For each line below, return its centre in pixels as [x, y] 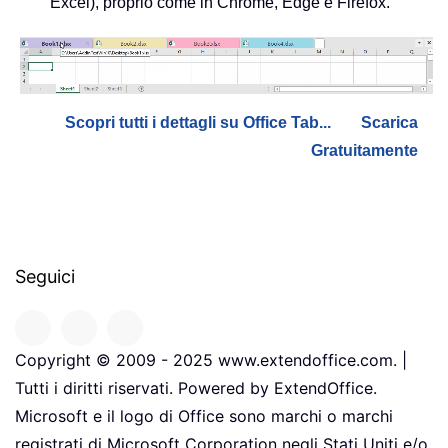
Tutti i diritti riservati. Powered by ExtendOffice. [196, 388]
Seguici [45, 277]
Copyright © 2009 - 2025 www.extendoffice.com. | [211, 360]
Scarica [389, 123]
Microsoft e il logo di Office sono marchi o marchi [204, 416]
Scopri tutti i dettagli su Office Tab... [198, 123]
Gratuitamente [364, 151]
